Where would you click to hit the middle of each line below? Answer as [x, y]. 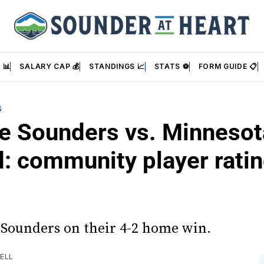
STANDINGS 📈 [117, 66]
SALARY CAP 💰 [49, 66]
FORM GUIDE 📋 [228, 66]
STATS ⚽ [171, 66]
